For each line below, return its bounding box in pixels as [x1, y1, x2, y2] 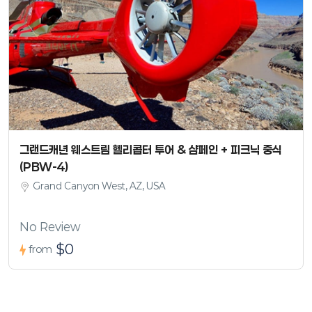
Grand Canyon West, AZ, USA [33, 180, 165, 192]
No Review [19, 220, 80, 234]
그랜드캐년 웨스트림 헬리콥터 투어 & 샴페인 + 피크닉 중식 [19, 143, 282, 157]
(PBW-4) [19, 160, 69, 174]
